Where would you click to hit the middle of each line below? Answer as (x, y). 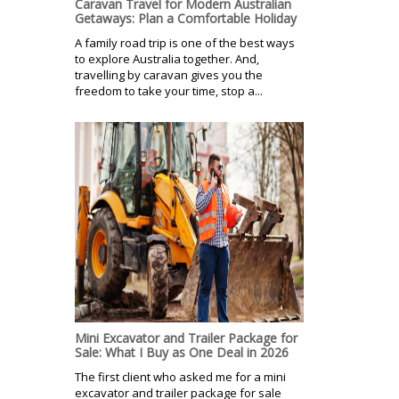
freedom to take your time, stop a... (169, 90)
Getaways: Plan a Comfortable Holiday (186, 18)
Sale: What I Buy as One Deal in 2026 (182, 352)
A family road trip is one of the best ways (185, 42)
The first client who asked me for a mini (180, 376)
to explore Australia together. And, (167, 58)
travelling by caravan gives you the (169, 74)
